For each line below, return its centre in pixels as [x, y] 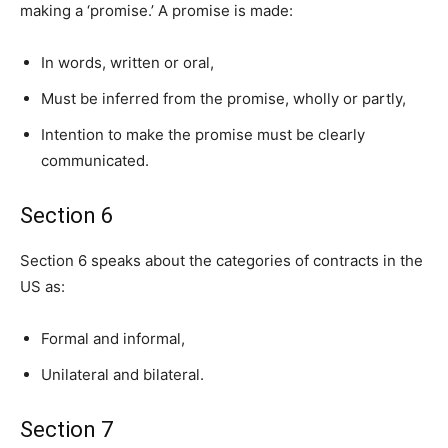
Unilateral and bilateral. [122, 375]
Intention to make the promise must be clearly [203, 135]
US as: [42, 287]
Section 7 [66, 430]
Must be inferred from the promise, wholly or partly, [223, 99]
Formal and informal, [113, 339]
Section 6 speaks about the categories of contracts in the [221, 261]
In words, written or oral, [127, 63]
